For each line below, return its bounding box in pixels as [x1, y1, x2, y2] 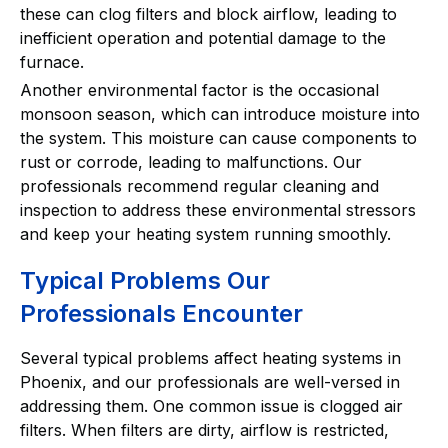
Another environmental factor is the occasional [20, 79, 379, 100]
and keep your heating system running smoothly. [20, 223, 391, 244]
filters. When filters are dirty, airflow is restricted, [20, 419, 389, 440]
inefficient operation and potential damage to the [20, 27, 386, 48]
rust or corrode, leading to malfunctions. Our [20, 151, 362, 172]
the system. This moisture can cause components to [20, 127, 417, 148]
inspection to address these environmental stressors [20, 199, 416, 220]
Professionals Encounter [20, 298, 303, 328]
